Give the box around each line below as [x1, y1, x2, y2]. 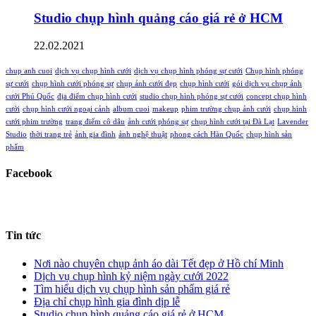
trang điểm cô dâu [66, 117, 125, 126]
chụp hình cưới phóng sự [32, 79, 114, 87]
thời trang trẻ [30, 130, 72, 138]
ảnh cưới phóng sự [128, 117, 188, 126]
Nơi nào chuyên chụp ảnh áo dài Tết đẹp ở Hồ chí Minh [34, 257, 284, 269]
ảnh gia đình [75, 130, 116, 138]
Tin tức [6, 229, 41, 242]
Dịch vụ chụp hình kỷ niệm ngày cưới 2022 [34, 269, 229, 282]
